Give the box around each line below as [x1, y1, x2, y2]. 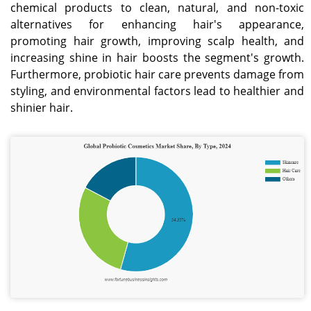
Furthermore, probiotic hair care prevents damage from [10, 67, 304, 83]
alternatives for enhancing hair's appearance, [10, 17, 304, 33]
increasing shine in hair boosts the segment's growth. [10, 50, 304, 66]
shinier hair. [10, 100, 78, 116]
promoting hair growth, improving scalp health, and [10, 33, 304, 49]
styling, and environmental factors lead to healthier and [10, 83, 304, 99]
